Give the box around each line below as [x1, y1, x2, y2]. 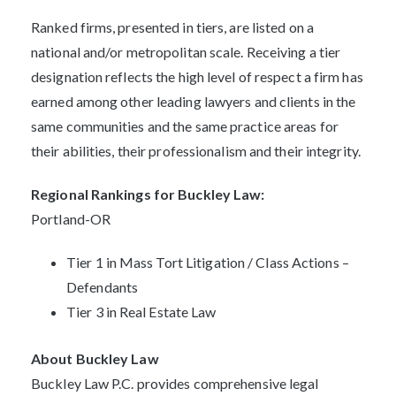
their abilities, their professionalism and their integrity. [31, 142, 361, 160]
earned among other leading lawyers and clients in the [31, 93, 356, 110]
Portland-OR [31, 209, 111, 227]
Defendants [66, 278, 138, 295]
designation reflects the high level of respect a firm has [31, 68, 363, 86]
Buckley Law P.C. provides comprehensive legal [31, 374, 319, 392]
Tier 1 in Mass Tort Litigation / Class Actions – [66, 253, 349, 270]
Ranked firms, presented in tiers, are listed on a [31, 19, 314, 36]
